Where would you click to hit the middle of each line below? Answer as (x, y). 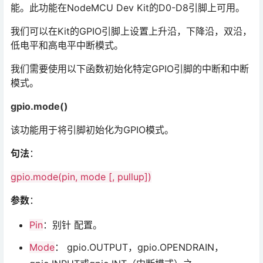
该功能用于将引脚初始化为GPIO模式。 (92, 130)
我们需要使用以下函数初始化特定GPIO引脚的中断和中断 (130, 69)
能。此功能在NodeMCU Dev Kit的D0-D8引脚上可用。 (128, 8)
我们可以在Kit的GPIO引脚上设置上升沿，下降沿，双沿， (131, 31)
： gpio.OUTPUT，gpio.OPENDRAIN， (139, 247)
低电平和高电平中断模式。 (67, 45)
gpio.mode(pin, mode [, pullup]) (81, 177)
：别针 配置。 (73, 225)
